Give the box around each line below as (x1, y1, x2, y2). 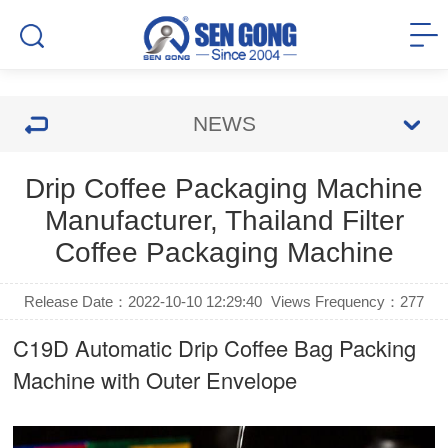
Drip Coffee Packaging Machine (25, 173, 423, 204)
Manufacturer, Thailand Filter (44, 205, 404, 236)
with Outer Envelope (95, 364, 298, 395)
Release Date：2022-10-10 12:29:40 (24, 293, 263, 310)
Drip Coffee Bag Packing (178, 332, 417, 363)
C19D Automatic (13, 332, 179, 363)
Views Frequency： (270, 293, 400, 310)
